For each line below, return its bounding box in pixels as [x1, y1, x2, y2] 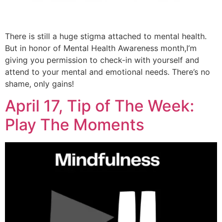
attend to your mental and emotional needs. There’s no [5, 66, 210, 77]
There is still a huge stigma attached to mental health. [5, 31, 207, 41]
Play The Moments [5, 115, 144, 135]
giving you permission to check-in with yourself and [5, 55, 199, 65]
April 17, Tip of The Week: [5, 96, 194, 116]
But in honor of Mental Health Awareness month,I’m [5, 43, 197, 53]
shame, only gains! [5, 78, 74, 89]
